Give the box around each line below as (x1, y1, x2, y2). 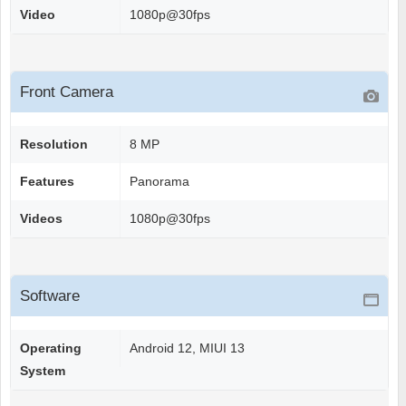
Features (20, 174, 74, 189)
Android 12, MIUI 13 (130, 341, 245, 356)
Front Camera (20, 83, 113, 101)
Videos (20, 211, 63, 227)
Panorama (130, 174, 189, 189)
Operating (20, 341, 82, 356)
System (20, 363, 65, 379)
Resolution (20, 137, 88, 152)
